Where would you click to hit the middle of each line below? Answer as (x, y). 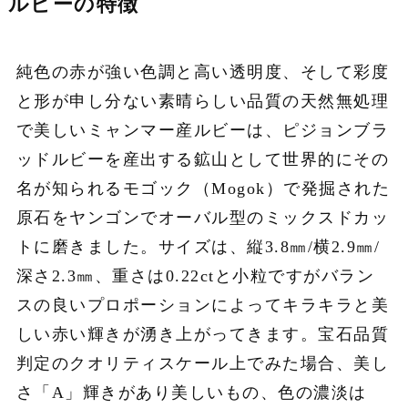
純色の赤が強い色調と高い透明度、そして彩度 (203, 72)
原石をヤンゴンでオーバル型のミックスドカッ (203, 218)
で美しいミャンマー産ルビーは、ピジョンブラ (203, 131)
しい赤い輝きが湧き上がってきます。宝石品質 (203, 335)
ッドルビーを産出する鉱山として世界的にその (203, 160)
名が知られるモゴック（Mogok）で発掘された (203, 189)
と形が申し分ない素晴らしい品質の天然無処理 (203, 102)
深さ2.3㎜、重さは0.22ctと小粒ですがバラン (195, 276)
